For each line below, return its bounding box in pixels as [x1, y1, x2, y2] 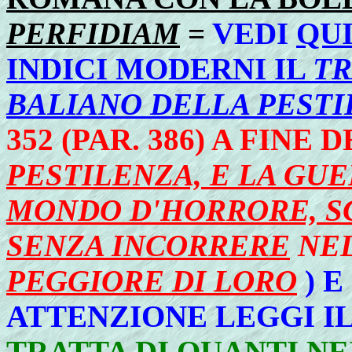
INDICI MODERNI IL [6, 52, 313, 86]
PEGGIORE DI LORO [6, 264, 297, 298]
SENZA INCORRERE [6, 229, 290, 262]
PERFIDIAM [6, 16, 180, 50]
